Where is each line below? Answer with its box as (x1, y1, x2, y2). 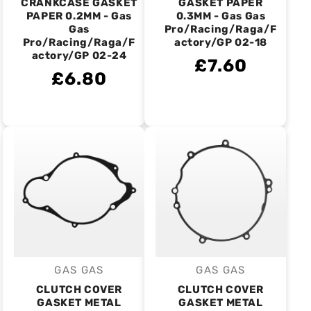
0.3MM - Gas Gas (176, 10, 266, 22)
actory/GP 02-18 (174, 36, 267, 49)
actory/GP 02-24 (31, 49, 127, 62)
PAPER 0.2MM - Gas (26, 10, 133, 22)
